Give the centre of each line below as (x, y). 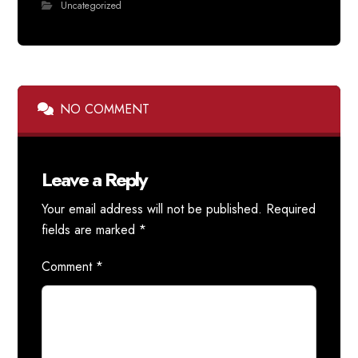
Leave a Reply (95, 179)
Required (291, 209)
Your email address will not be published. (152, 209)
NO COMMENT (105, 109)
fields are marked (91, 230)
